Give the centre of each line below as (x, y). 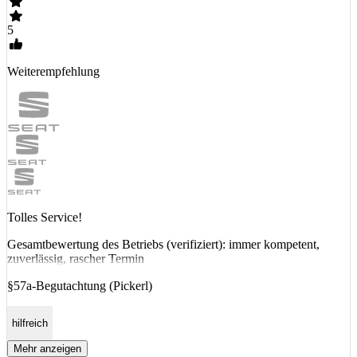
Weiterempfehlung (53, 71)
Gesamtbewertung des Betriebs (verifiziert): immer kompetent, (163, 244)
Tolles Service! (45, 217)
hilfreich (30, 323)
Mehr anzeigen (47, 349)
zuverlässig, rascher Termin (76, 258)
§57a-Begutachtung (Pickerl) (80, 285)
